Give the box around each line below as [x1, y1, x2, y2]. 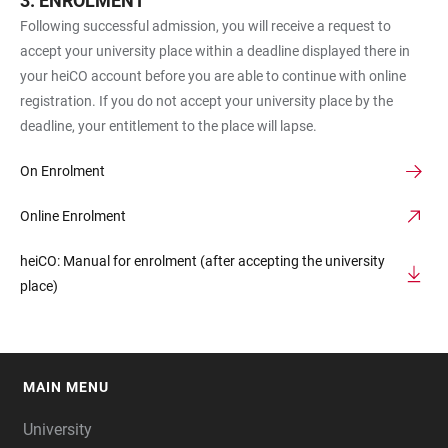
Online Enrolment [20, 208, 126, 224]
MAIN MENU [23, 379, 109, 395]
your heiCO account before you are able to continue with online [20, 68, 406, 84]
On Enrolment [20, 163, 105, 179]
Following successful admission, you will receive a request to [20, 18, 391, 34]
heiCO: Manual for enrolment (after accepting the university [20, 253, 385, 269]
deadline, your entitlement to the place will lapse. [20, 118, 317, 134]
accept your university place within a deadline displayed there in [20, 43, 410, 59]
